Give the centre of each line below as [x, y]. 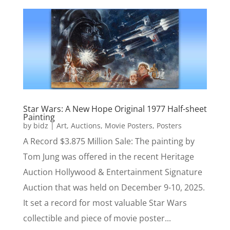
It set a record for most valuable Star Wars [105, 203]
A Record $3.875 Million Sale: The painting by [109, 141]
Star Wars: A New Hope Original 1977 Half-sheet [115, 109]
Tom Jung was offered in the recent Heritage [108, 157]
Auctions [85, 126]
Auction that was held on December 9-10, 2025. [114, 188]
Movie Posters [128, 126]
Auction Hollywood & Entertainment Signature [112, 172]
